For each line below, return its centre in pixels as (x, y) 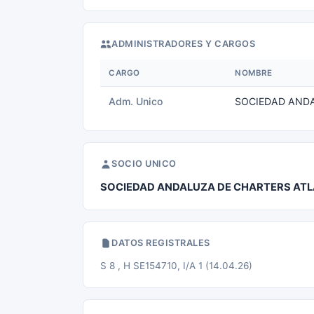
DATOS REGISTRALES (161, 243)
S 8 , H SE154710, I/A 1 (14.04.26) (176, 266)
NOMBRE (253, 73)
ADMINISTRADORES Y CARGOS (183, 44)
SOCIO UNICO (144, 164)
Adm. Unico (136, 101)
